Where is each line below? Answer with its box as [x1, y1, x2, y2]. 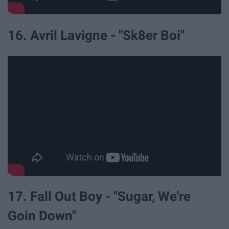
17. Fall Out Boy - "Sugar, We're [8, 189, 191, 204]
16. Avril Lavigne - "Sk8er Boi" [8, 27, 185, 43]
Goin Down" [8, 208, 76, 224]
